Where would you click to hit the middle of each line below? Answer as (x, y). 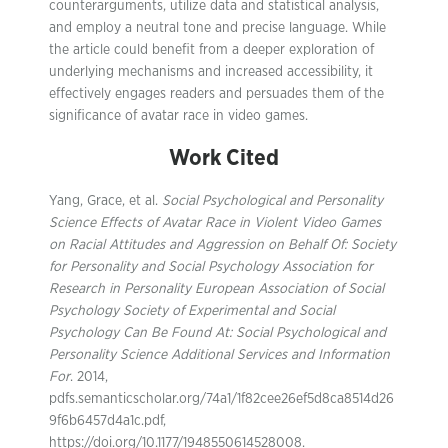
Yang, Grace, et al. (105, 201)
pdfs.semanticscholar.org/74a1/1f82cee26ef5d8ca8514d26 (221, 399)
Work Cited (224, 158)
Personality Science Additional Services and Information (219, 355)
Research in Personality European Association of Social (216, 289)
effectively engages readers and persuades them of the (216, 94)
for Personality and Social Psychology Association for (211, 267)
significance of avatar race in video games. (178, 116)
